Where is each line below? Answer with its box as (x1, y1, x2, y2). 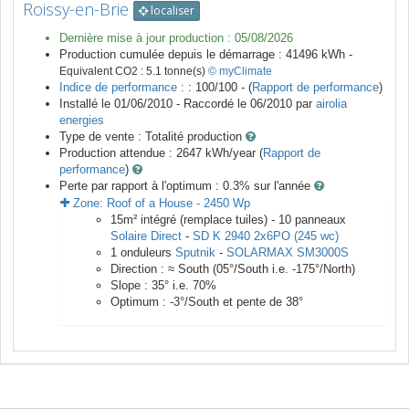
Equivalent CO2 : (59, 65, 146, 79)
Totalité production (145, 130, 242, 144)
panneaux (291, 213, 346, 227)
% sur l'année (239, 179, 314, 194)
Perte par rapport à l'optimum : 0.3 (59, 179, 239, 194)
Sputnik (175, 246, 215, 260)
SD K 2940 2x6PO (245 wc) (193, 229, 339, 244)
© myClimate (208, 65, 272, 79)
